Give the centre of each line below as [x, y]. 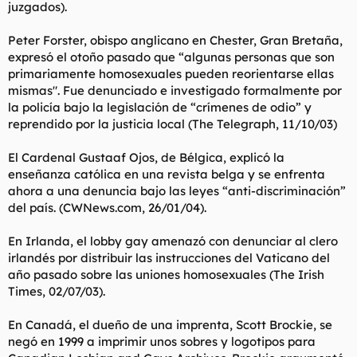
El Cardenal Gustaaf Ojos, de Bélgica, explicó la [146, 157]
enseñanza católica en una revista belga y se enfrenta [167, 174]
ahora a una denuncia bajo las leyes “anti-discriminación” [177, 190]
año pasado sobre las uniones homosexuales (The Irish [166, 274]
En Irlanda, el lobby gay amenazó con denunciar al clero [173, 241]
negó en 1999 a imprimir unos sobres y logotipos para [162, 341]
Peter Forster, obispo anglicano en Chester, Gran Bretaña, [175, 40]
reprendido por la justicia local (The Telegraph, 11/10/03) [173, 124]
